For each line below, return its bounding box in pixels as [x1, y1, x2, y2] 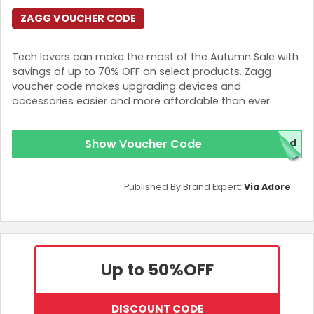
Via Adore [244, 180, 291, 193]
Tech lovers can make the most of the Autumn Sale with [12, 50, 299, 64]
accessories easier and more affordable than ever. [12, 94, 272, 109]
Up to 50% [100, 258, 184, 281]
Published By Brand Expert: [124, 180, 244, 193]
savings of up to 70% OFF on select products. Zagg [12, 64, 271, 79]
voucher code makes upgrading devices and [12, 79, 241, 94]
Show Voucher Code [84, 135, 202, 152]
